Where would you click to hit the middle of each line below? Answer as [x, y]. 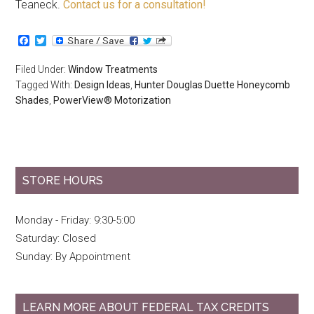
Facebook [54, 40]
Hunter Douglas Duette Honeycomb [213, 84]
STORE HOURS [63, 180]
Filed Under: [42, 69]
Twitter [64, 40]
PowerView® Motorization [112, 100]
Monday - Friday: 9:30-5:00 [75, 220]
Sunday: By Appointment [73, 256]
